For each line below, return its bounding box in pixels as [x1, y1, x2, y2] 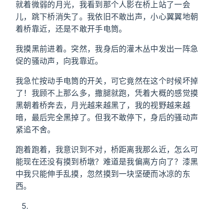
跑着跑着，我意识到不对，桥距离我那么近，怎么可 [16, 145, 199, 154]
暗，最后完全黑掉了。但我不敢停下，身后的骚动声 [16, 112, 199, 122]
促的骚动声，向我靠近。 [16, 56, 103, 66]
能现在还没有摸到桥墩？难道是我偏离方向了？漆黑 [16, 157, 199, 166]
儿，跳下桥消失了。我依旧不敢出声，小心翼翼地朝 [16, 12, 199, 21]
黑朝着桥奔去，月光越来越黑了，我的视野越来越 [16, 100, 191, 110]
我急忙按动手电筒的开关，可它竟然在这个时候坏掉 [16, 76, 199, 86]
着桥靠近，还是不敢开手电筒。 [16, 24, 127, 34]
